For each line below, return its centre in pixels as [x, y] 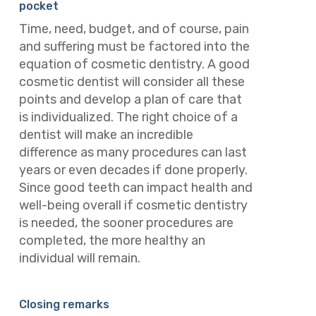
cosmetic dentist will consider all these [132, 82]
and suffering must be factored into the [134, 47]
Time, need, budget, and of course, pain [134, 29]
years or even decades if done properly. [133, 170]
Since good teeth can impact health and [135, 188]
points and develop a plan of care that [130, 100]
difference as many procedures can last [133, 153]
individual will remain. [81, 259]
